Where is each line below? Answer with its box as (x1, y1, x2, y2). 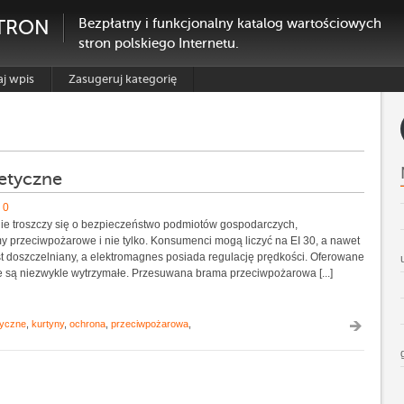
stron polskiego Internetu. (78, 36, 239, 50)
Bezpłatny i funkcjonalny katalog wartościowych (78, 16, 381, 31)
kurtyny (32, 317, 64, 329)
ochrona (69, 317, 106, 329)
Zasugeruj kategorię (69, 72, 177, 86)
